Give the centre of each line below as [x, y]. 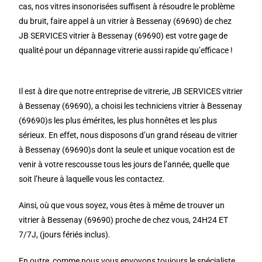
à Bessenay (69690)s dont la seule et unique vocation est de [127, 150]
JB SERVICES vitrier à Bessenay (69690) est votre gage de [123, 36]
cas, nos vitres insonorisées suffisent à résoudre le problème [127, 6]
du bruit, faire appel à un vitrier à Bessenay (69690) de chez [125, 21]
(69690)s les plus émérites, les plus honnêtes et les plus [118, 120]
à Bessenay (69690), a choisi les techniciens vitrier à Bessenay [131, 106]
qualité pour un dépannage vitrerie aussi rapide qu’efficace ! [126, 50]
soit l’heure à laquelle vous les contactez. [92, 179]
